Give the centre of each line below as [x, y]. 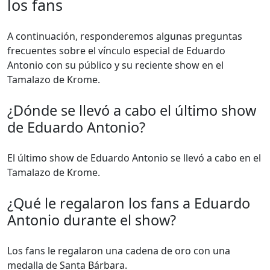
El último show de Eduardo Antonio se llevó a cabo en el [134, 158]
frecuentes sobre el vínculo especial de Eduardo [116, 51]
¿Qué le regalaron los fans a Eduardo [129, 203]
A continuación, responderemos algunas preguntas [125, 36]
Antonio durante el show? [92, 220]
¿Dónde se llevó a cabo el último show [132, 110]
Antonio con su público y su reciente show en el [115, 65]
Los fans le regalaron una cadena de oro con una [119, 251]
